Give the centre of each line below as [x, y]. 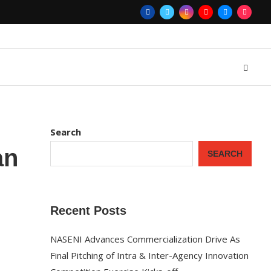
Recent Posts [89, 211]
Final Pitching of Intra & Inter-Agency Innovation [150, 255]
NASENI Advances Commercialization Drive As [145, 239]
